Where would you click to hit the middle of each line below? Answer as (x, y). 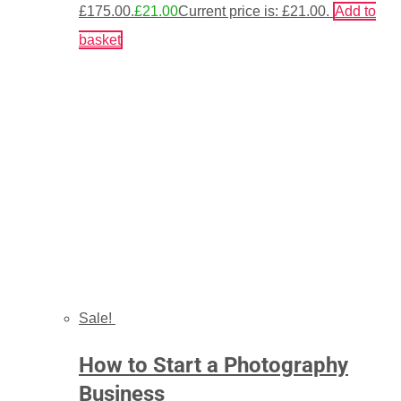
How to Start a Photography (213, 365)
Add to (355, 11)
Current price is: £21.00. (254, 11)
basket (100, 39)
